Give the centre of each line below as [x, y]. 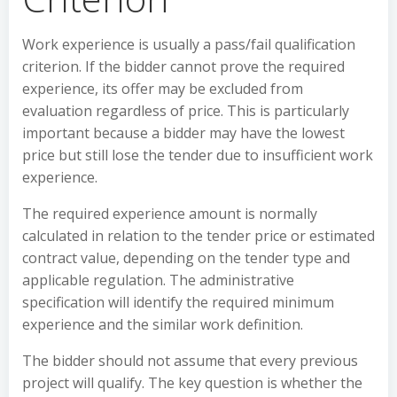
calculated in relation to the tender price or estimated [198, 236]
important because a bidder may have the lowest [183, 133]
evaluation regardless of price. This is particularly [186, 111]
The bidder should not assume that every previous [190, 361]
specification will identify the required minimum [178, 302]
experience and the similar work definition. [163, 324]
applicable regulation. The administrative [158, 280]
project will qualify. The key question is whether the [192, 383]
